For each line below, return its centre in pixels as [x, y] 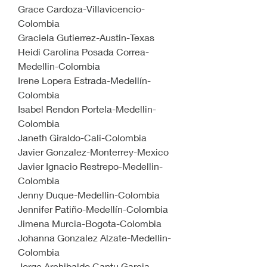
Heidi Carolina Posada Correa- [83, 52]
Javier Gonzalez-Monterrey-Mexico [93, 152]
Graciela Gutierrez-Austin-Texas [86, 37]
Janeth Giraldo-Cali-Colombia [82, 137]
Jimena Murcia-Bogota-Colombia [90, 223]
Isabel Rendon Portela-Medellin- [87, 109]
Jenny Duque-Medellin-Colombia [89, 195]
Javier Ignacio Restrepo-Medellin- [90, 166]
